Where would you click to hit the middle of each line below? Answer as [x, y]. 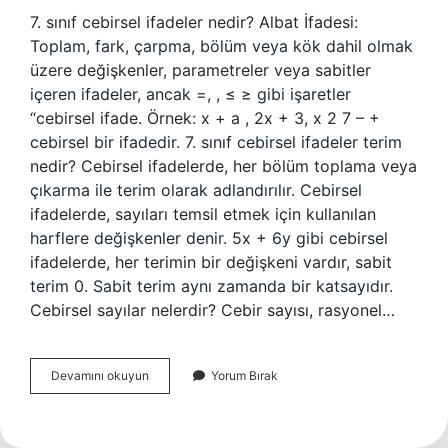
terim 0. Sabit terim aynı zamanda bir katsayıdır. [211, 286]
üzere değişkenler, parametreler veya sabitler [200, 70]
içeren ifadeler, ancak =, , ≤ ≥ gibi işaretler [190, 94]
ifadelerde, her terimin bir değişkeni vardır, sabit [211, 262]
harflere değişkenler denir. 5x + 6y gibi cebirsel [209, 238]
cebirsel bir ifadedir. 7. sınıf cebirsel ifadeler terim [216, 142]
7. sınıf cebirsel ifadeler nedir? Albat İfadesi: [194, 22]
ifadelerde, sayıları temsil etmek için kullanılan [203, 214]
